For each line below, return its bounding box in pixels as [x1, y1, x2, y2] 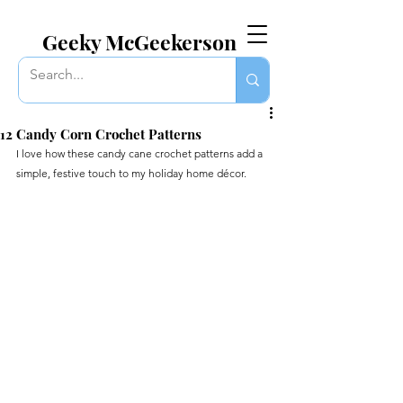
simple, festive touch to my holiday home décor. [16, 166, 246, 180]
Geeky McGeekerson [42, 28, 237, 56]
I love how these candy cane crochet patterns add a [16, 147, 265, 160]
